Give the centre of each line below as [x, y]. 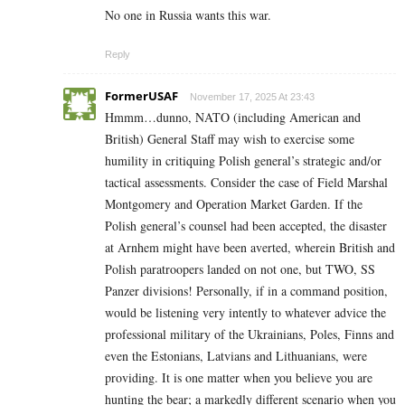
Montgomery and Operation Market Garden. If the [234, 204]
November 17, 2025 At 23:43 [252, 97]
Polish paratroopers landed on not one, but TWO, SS [240, 269]
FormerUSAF [141, 96]
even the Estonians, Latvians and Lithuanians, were [236, 356]
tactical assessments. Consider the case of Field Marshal [246, 183]
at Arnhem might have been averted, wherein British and [250, 248]
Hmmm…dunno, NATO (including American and [233, 118]
